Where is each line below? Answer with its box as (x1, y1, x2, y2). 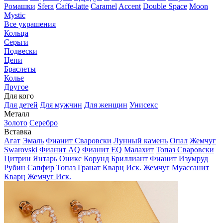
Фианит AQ (39, 145, 80, 154)
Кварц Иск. (103, 163, 141, 172)
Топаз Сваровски (156, 145, 214, 154)
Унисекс (129, 101, 158, 109)
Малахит (124, 145, 154, 154)
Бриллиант (111, 154, 148, 163)
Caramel (91, 2, 117, 10)
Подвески (4, 47, 37, 55)
